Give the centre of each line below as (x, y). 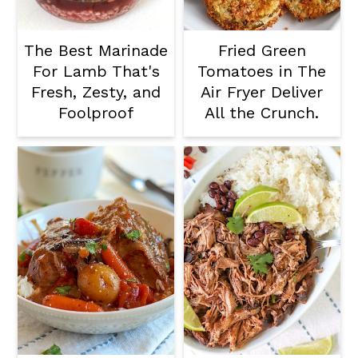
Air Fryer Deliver (262, 92)
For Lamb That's (96, 71)
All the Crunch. (262, 113)
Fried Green (262, 50)
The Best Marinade (96, 50)
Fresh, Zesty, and (96, 92)
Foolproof (96, 113)
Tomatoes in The (262, 71)
